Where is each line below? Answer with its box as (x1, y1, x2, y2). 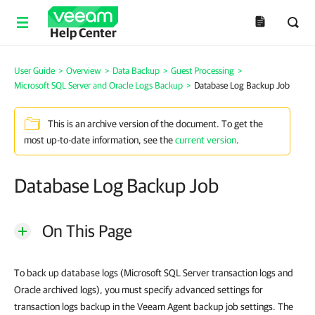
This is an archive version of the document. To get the (48, 118, 263, 130)
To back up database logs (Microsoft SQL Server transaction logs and (14, 267, 293, 278)
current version (175, 134, 236, 146)
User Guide (14, 65, 55, 76)
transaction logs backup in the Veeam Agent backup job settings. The (14, 301, 293, 312)
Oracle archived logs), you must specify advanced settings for (14, 284, 263, 295)
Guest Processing (171, 65, 234, 76)
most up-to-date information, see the (24, 134, 175, 146)
